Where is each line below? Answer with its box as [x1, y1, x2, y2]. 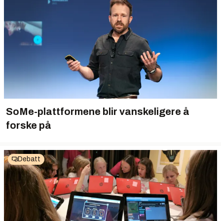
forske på [6, 120, 51, 131]
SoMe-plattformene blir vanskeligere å [6, 106, 189, 117]
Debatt [18, 155, 40, 163]
